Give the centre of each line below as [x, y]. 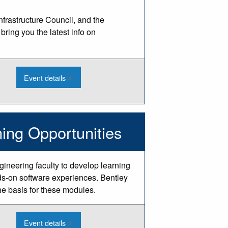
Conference [85, 105]
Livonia [77, 120]
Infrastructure [88, 98]
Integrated [82, 91]
